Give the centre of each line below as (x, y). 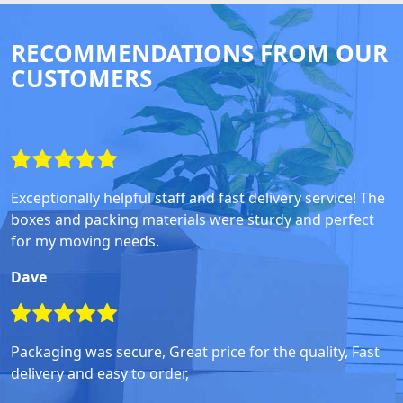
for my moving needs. (85, 241)
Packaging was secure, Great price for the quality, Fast (195, 351)
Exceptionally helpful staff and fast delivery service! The (198, 197)
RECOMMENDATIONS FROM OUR (199, 53)
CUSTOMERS (81, 78)
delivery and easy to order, (100, 373)
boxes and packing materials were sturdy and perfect (193, 219)
